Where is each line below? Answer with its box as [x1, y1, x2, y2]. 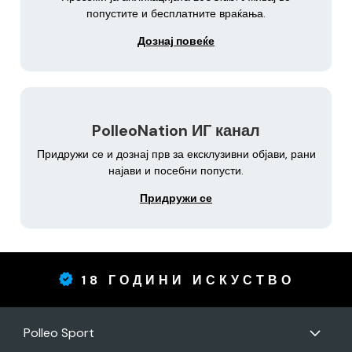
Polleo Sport [24, 324, 94, 341]
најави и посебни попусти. [108, 163, 244, 178]
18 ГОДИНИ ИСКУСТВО [80, 272, 295, 289]
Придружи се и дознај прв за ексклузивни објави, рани [36, 146, 316, 161]
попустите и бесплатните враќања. [86, 6, 266, 20]
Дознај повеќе [137, 34, 214, 48]
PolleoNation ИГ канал [92, 119, 260, 141]
